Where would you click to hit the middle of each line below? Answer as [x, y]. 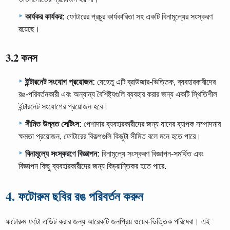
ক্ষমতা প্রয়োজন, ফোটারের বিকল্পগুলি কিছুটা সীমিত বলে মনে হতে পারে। [110, 137]
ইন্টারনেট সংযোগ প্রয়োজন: [60, 82]
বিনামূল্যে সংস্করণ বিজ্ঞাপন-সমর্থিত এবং [152, 154]
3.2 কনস [22, 57]
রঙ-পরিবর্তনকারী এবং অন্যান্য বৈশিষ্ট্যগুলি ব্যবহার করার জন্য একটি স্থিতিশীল [118, 94]
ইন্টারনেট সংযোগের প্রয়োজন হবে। [63, 107]
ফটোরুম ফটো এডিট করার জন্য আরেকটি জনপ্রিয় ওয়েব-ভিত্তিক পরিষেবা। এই [108, 222]
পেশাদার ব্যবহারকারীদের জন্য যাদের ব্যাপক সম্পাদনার [151, 124]
